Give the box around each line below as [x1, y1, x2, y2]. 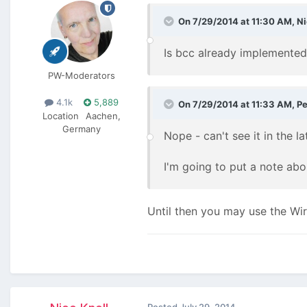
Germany [62, 123, 101, 134]
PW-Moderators [48, 70, 115, 82]
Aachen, [86, 110, 121, 121]
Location [42, 110, 79, 121]
